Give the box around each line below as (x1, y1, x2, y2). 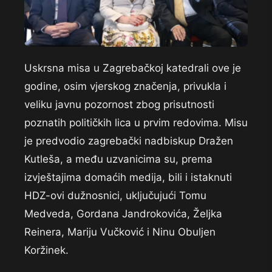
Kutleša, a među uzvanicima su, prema (24, 153, 212, 166)
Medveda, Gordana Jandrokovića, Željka (24, 208, 222, 220)
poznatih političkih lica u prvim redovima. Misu (24, 117, 248, 129)
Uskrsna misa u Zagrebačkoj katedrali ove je (24, 62, 241, 75)
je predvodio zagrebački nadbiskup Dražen (24, 135, 233, 148)
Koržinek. (24, 244, 69, 257)
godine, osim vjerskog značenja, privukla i (24, 80, 226, 93)
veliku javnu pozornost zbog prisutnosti (24, 98, 214, 111)
